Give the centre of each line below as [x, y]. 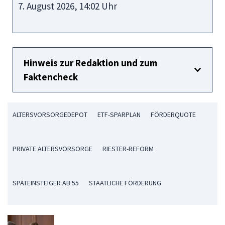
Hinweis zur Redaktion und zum [90, 63]
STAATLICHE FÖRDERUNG [125, 183]
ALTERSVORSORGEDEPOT [50, 115]
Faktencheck [51, 77]
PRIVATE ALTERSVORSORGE [52, 149]
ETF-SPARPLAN [119, 115]
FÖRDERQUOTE [173, 115]
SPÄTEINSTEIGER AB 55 [46, 183]
